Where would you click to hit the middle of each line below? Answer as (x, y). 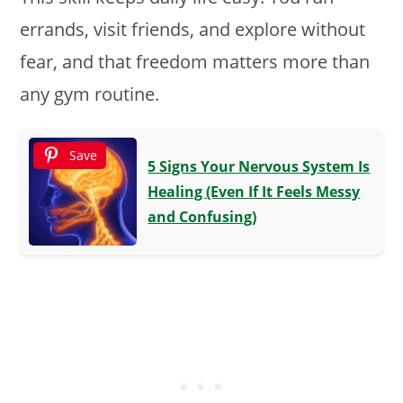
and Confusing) (202, 217)
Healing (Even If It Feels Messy (254, 192)
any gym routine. (90, 94)
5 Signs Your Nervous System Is (259, 167)
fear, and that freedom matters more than (195, 62)
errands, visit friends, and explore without (193, 30)
